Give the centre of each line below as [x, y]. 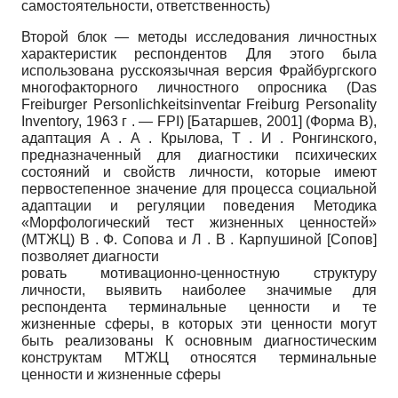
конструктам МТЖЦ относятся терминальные [199, 358]
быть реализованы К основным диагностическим [199, 341]
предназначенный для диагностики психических [199, 155]
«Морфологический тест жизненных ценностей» [199, 223]
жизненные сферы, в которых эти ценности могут [199, 324]
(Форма [333, 122]
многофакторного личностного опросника [184, 88]
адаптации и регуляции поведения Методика [199, 206]
